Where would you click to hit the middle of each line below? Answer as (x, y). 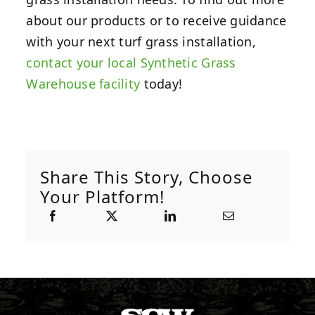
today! (161, 84)
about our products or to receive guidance (156, 21)
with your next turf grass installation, (141, 42)
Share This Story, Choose (147, 177)
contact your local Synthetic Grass (131, 63)
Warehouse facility (83, 84)
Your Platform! (103, 197)
